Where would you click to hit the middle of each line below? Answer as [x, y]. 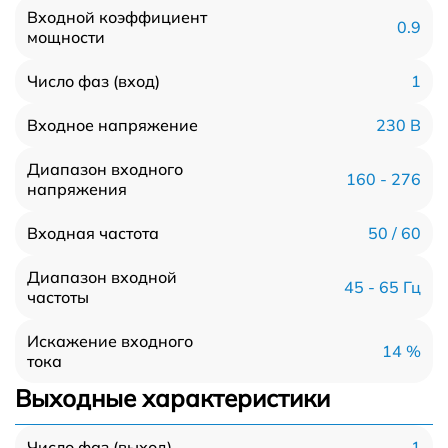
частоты [58, 297]
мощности [66, 37]
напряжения [77, 189]
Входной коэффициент [117, 17]
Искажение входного [110, 341]
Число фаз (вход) [93, 81]
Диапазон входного [105, 169]
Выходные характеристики [172, 398]
